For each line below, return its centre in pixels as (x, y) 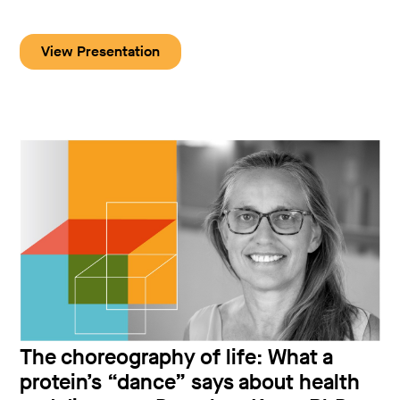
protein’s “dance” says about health (190, 383)
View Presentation (101, 51)
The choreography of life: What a (177, 358)
